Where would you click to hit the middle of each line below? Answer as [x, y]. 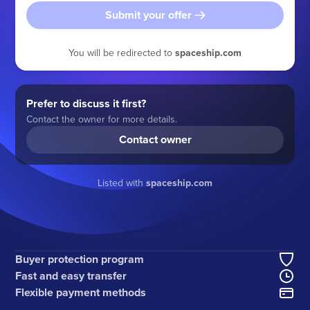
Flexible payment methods [81, 293]
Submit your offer [148, 15]
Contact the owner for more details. [102, 119]
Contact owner [155, 139]
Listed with [122, 182]
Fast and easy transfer [71, 276]
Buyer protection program [80, 259]
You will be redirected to [122, 52]
